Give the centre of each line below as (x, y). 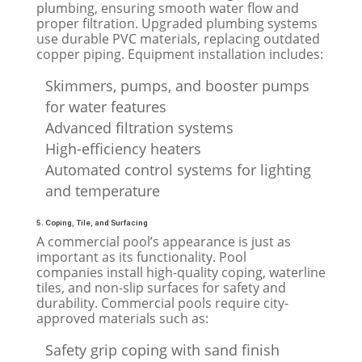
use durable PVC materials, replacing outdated (178, 38)
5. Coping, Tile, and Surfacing (92, 222)
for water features (105, 106)
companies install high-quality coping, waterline (181, 272)
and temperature (102, 190)
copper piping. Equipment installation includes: (179, 54)
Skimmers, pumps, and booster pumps (177, 85)
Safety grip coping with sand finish (162, 349)
